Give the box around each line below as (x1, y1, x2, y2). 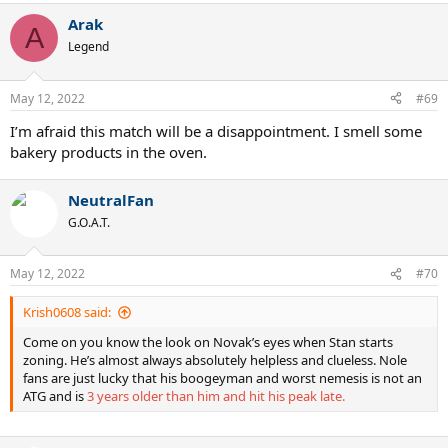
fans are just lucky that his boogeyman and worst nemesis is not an (23, 369, 422, 387)
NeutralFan (68, 189, 154, 210)
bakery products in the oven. (10, 141, 207, 162)
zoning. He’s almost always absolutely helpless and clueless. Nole (23, 351, 407, 369)
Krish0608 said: (23, 303, 111, 321)
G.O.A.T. (68, 213, 110, 231)
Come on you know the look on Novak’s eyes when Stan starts (23, 333, 393, 351)
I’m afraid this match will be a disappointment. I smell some (10, 120, 422, 141)
